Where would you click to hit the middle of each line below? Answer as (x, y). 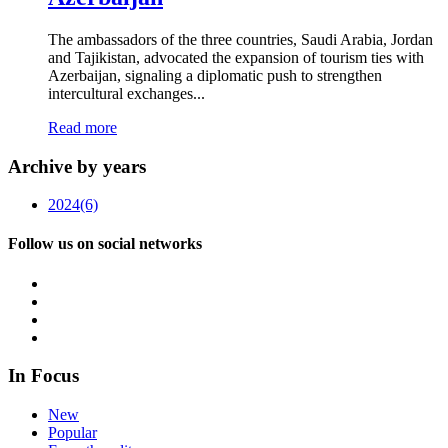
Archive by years (77, 166)
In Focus (43, 376)
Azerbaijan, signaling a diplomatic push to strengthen (215, 75)
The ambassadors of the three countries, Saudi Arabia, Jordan (240, 39)
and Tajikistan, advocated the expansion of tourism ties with (236, 57)
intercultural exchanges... (126, 93)
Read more (82, 127)
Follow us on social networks (105, 244)
